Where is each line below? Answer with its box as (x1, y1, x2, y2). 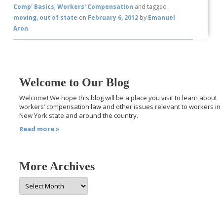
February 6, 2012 (88, 13, 139, 22)
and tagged (133, 2, 167, 11)
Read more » (19, 124, 60, 134)
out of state (39, 13, 78, 22)
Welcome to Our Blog (19, 75, 130, 89)
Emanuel (148, 13, 176, 22)
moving (13, 13, 37, 22)
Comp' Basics (13, 2, 55, 11)
